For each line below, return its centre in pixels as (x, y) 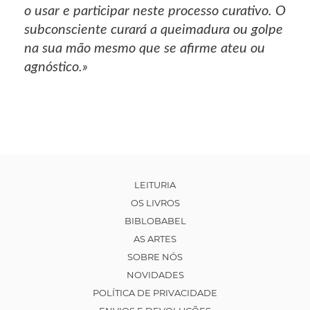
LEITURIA (155, 185)
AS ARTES (155, 239)
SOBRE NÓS (155, 257)
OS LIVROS (155, 203)
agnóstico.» (56, 67)
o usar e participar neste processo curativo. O (155, 11)
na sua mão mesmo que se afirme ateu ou (145, 49)
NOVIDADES (155, 275)
